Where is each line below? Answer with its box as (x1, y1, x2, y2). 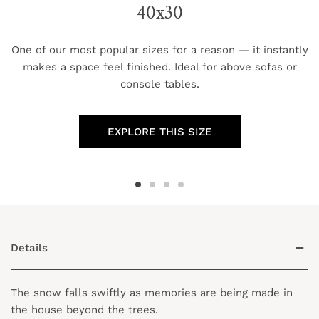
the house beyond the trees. (11, 303, 162, 316)
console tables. (120, 77, 199, 90)
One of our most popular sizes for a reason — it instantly (11, 43, 308, 56)
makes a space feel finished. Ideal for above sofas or (22, 60, 297, 73)
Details (11, 241, 48, 254)
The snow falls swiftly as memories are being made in (11, 286, 293, 299)
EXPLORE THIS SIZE (107, 125, 212, 138)
